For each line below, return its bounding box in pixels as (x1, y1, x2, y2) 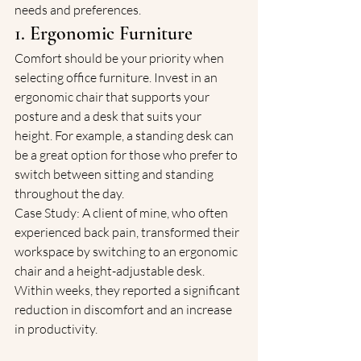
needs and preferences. (15, 2, 141, 18)
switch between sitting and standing (15, 166, 216, 182)
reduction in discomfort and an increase (15, 301, 234, 317)
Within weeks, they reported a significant (15, 282, 243, 298)
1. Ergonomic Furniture (15, 22, 193, 45)
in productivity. (15, 321, 98, 337)
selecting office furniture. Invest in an (15, 69, 220, 85)
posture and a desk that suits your (15, 108, 204, 124)
